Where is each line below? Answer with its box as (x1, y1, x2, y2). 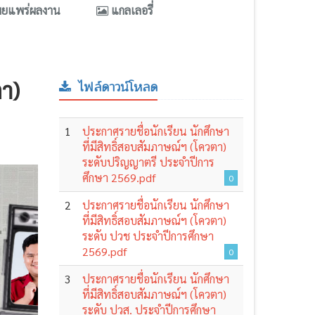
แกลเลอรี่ (108, 3, 153, 18)
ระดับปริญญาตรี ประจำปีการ (82, 155, 214, 170)
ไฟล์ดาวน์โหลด (74, 77, 157, 98)
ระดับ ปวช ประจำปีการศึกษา (82, 229, 214, 244)
